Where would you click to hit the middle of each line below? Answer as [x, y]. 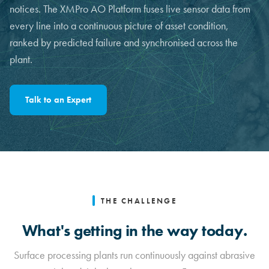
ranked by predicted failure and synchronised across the [124, 43]
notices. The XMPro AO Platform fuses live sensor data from [130, 9]
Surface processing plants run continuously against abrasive [134, 255]
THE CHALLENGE [139, 201]
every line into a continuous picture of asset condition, [119, 26]
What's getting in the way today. [134, 231]
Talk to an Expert [58, 100]
